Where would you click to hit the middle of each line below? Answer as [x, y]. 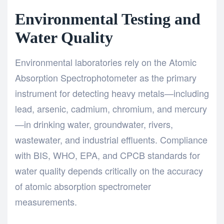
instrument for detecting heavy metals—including [112, 93]
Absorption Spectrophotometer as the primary [106, 78]
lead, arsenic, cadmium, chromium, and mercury [111, 109]
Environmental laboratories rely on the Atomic [106, 62]
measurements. [46, 202]
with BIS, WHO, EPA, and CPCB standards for [107, 155]
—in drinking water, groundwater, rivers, [94, 124]
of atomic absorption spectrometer [83, 186]
